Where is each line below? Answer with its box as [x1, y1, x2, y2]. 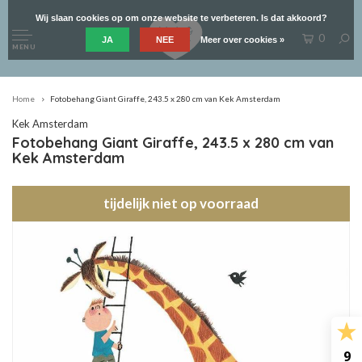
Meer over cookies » [200, 35, 284, 44]
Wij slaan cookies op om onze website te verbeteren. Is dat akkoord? [35, 13, 327, 23]
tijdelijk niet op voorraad [103, 195, 259, 212]
